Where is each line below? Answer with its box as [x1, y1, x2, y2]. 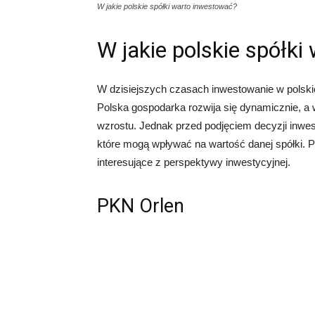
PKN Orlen [97, 195, 184, 217]
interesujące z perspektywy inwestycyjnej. [97, 156, 290, 168]
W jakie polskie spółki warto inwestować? [97, 2, 237, 11]
